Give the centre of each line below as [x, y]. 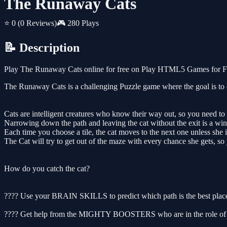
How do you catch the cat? [47, 169]
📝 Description [42, 48]
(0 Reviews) [37, 23]
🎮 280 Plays [78, 23]
